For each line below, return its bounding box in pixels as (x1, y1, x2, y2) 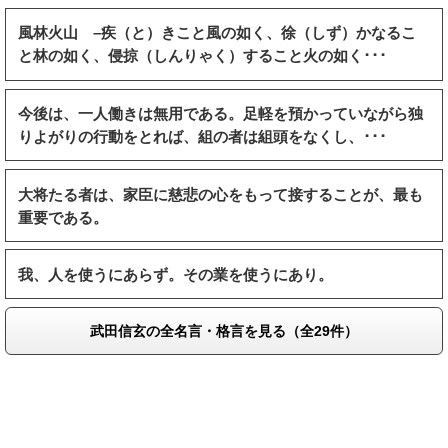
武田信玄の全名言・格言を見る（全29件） (90, 322, 358, 339)
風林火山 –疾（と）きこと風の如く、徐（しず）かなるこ (18, 24, 417, 42)
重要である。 (18, 208, 109, 226)
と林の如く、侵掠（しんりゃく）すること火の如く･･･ (18, 47, 388, 65)
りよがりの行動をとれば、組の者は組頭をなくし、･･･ (18, 127, 388, 145)
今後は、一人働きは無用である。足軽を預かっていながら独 (18, 104, 424, 122)
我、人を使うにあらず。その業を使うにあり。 (18, 265, 334, 283)
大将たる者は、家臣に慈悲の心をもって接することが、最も (18, 185, 424, 203)
